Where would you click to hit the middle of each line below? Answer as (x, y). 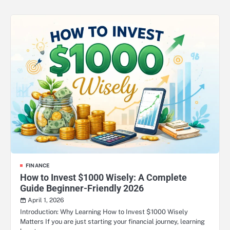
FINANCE (38, 166)
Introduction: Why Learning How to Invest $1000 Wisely (104, 212)
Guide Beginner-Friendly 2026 (82, 188)
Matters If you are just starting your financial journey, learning (112, 222)
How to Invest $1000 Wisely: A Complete (103, 178)
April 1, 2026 (46, 200)
